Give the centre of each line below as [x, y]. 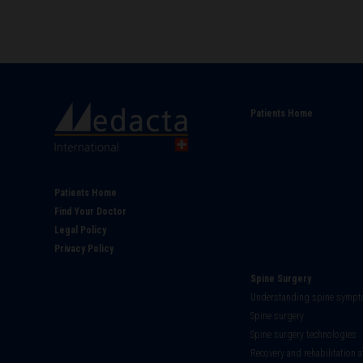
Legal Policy [80, 231]
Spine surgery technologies [303, 335]
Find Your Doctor [90, 212]
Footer [94, 199]
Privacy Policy [84, 249]
